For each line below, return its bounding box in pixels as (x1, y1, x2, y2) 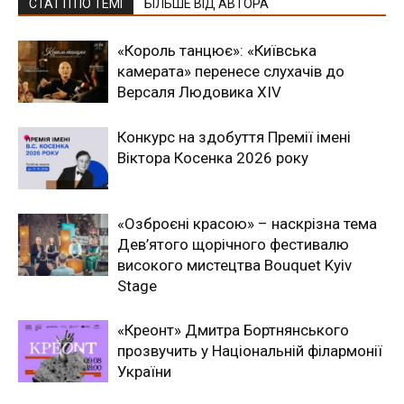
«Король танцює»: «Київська (117, 41, 317, 60)
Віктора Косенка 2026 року (117, 149, 308, 167)
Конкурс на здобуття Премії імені (117, 128, 351, 146)
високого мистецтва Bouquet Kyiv (117, 256, 352, 274)
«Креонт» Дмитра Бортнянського (117, 321, 349, 339)
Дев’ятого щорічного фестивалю (117, 235, 349, 253)
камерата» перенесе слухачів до (117, 62, 344, 80)
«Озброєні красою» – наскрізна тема (117, 215, 377, 233)
